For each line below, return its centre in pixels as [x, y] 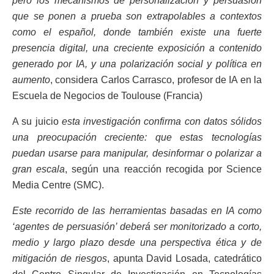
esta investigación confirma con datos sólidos [161, 121]
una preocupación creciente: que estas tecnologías [137, 137]
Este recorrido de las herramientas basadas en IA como [137, 210]
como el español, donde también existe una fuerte [137, 32]
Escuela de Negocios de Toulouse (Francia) [107, 95]
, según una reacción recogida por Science [164, 169]
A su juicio [37, 121]
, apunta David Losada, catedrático [184, 258]
